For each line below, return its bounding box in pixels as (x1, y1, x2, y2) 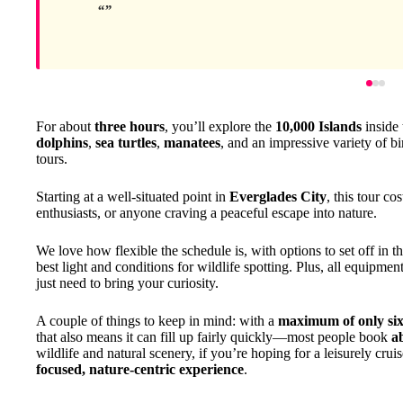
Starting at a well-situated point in (36, 189, 229, 204)
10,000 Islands (275, 119, 362, 134)
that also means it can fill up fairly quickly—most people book (36, 329, 391, 345)
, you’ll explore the (165, 119, 275, 134)
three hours (94, 119, 165, 134)
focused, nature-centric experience (36, 362, 244, 377)
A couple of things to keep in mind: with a (36, 313, 278, 328)
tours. (36, 151, 67, 166)
